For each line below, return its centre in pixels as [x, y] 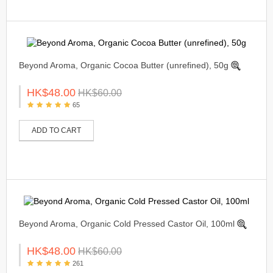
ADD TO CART [56, 130]
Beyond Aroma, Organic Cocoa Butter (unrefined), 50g [124, 65]
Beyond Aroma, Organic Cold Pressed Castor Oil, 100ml [127, 223]
